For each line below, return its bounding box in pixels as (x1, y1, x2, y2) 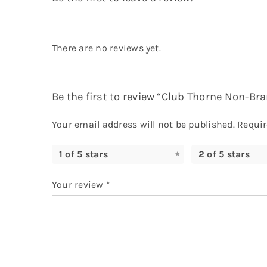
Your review (51, 179, 106, 191)
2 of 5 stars (198, 148, 250, 160)
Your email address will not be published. (51, 119, 235, 131)
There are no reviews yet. (51, 42, 161, 54)
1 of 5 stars (58, 148, 108, 160)
